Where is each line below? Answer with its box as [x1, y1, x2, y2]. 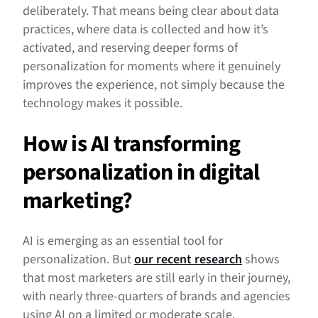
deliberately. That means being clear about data [23, 2, 279, 21]
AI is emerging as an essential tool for [23, 232, 223, 251]
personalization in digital [23, 156, 260, 190]
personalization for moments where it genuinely [23, 57, 280, 76]
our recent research [134, 251, 242, 269]
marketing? [23, 185, 133, 218]
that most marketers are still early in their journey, [23, 269, 290, 287]
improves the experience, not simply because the [23, 76, 285, 94]
